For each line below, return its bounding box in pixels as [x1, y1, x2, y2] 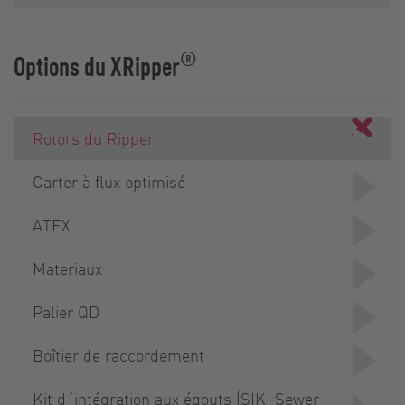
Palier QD [33, 300, 99, 322]
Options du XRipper [14, 48, 180, 82]
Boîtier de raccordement [33, 344, 204, 365]
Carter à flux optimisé [33, 170, 185, 192]
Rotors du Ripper [33, 127, 154, 148]
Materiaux [33, 257, 102, 278]
